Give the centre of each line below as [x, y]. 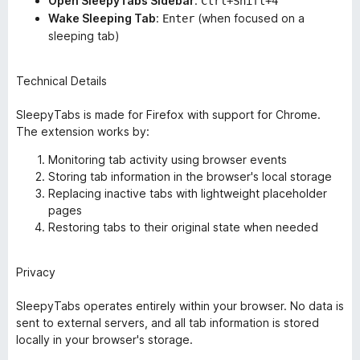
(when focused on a [250, 18]
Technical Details [61, 81]
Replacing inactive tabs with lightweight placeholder [188, 193]
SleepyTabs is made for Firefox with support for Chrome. [168, 115]
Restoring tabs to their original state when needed [183, 227]
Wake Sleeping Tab [102, 18]
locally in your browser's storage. [104, 340]
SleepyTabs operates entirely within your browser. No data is [180, 306]
